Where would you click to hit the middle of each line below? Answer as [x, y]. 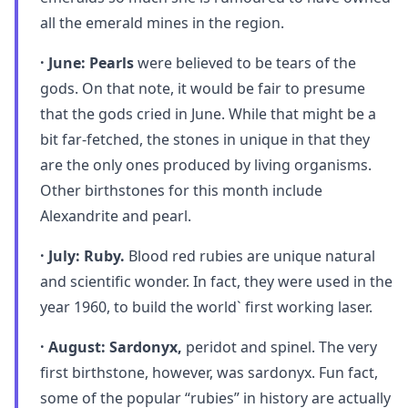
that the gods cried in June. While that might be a [208, 114]
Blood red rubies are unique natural [250, 256]
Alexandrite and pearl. [116, 216]
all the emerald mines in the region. [162, 23]
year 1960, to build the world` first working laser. [206, 307]
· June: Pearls [87, 63]
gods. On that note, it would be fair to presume [203, 88]
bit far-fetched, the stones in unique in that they [205, 139]
